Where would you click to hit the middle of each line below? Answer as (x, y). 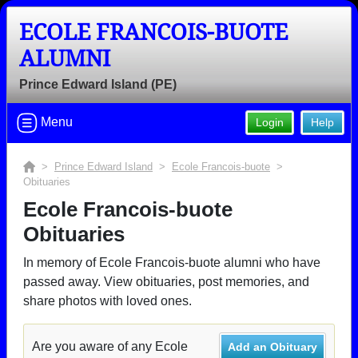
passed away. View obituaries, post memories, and (166, 282)
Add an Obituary (272, 347)
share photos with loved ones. (107, 301)
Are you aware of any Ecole (110, 346)
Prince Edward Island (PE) (98, 84)
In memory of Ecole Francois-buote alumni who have (172, 263)
